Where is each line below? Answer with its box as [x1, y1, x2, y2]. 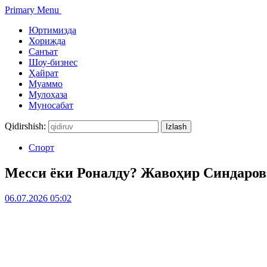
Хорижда [29, 36, 66, 46]
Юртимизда [29, 25, 76, 35]
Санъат [29, 46, 58, 57]
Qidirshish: [5, 121, 46, 131]
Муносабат [29, 100, 73, 110]
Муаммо [29, 79, 63, 89]
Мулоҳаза [29, 89, 67, 100]
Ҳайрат [29, 68, 58, 78]
